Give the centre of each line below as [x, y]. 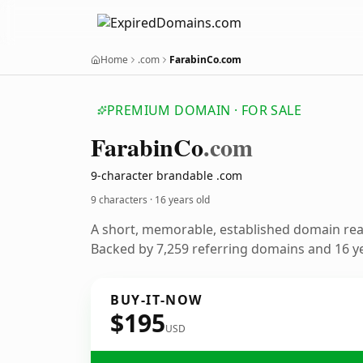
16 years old [182, 200]
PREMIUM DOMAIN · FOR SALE [204, 110]
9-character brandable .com [167, 175]
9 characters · [123, 200]
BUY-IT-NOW [156, 300]
